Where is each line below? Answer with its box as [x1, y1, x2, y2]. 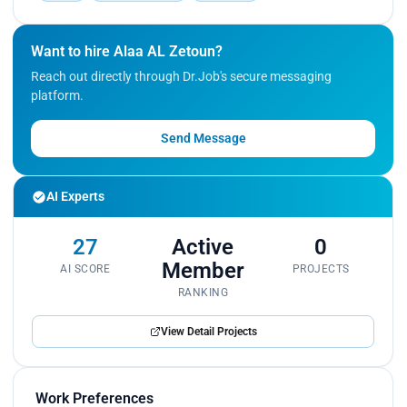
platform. [31, 88, 84, 104]
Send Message [160, 131, 246, 146]
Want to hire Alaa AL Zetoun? [31, 43, 223, 61]
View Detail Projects [160, 325, 257, 339]
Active [172, 234, 234, 261]
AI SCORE [60, 263, 111, 276]
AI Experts [46, 189, 104, 204]
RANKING [177, 286, 229, 300]
